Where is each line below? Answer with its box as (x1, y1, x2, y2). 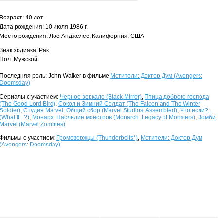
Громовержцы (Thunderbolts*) (56, 134, 138, 141)
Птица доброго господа (145, 93, 209, 100)
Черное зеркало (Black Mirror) (60, 93, 142, 100)
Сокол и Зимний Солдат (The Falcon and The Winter (58, 100, 200, 107)
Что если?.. (180, 107, 211, 114)
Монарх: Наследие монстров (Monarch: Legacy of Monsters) (32, 114, 195, 121)
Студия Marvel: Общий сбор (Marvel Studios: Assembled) (23, 107, 177, 114)
